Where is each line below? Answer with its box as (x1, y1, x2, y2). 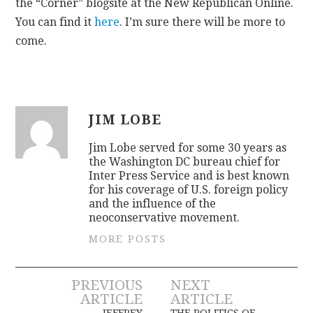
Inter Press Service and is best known (89, 168, 290, 182)
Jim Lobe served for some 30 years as (89, 140, 287, 154)
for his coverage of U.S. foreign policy (89, 182, 289, 196)
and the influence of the (89, 196, 217, 210)
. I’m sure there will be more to (119, 15, 286, 29)
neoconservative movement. (89, 210, 240, 224)
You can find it (15, 15, 95, 29)
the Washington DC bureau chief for (89, 154, 281, 168)
